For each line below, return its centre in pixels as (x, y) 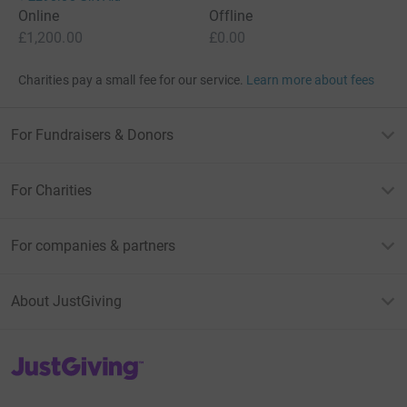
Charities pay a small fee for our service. (131, 80)
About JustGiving (66, 302)
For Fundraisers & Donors (92, 135)
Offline (231, 16)
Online (39, 16)
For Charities (51, 191)
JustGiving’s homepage (76, 362)
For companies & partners (93, 246)
